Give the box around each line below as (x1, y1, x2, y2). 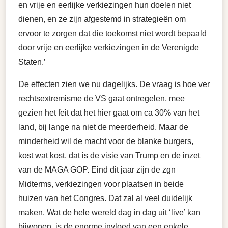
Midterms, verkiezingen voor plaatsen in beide (18, 180, 184, 188)
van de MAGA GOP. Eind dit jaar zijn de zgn (18, 165, 176, 174)
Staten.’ (18, 58, 46, 66)
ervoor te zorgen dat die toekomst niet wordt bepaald (18, 29, 207, 38)
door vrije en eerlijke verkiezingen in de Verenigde (18, 43, 199, 52)
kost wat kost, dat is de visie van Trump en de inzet (18, 151, 200, 160)
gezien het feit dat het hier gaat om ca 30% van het (18, 108, 199, 117)
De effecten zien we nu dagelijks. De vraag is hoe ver (18, 80, 210, 89)
